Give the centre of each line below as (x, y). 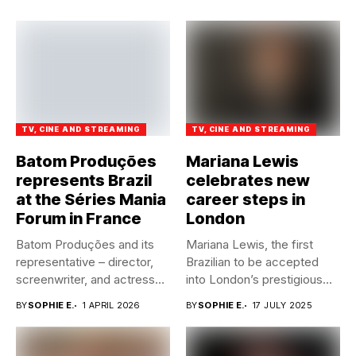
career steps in (246, 200)
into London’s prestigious (254, 280)
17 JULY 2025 (282, 306)
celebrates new (248, 181)
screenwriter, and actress (85, 280)
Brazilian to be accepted (252, 262)
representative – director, (85, 262)
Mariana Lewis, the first (250, 245)
